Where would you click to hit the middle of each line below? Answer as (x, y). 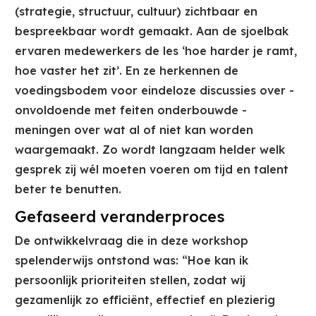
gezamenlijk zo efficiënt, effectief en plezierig (145, 300)
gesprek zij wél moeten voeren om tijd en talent (152, 170)
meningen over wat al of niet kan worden (134, 130)
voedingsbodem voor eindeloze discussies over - (154, 91)
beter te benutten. (68, 189)
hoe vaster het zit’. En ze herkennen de (127, 71)
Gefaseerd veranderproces (120, 217)
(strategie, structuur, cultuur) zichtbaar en (136, 12)
